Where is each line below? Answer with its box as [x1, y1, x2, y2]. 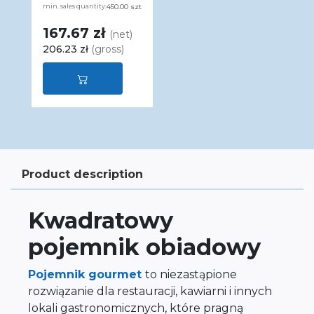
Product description [22, 168, 143, 181]
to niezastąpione [145, 268, 237, 281]
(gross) [91, 43, 124, 55]
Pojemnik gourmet [28, 268, 145, 281]
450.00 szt [107, 2, 142, 11]
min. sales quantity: [43, 2, 107, 10]
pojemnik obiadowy [28, 233, 261, 261]
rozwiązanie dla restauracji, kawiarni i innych [28, 285, 272, 298]
